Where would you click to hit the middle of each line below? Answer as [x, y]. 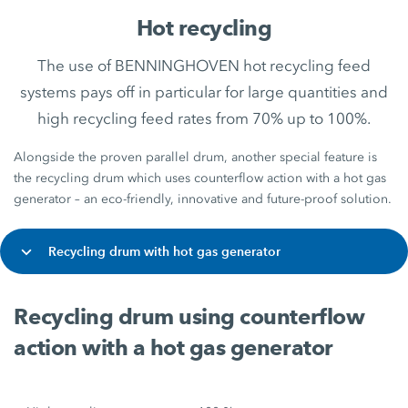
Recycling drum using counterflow [189, 316]
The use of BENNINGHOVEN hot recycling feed [204, 66]
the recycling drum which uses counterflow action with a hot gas [200, 178]
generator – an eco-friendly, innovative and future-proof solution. [203, 199]
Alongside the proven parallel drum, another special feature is [196, 157]
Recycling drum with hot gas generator [165, 251]
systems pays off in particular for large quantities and [204, 92]
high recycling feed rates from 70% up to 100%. [204, 118]
